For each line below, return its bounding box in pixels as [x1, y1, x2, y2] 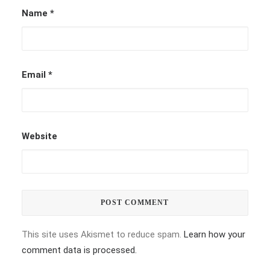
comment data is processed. [22, 245, 137, 256]
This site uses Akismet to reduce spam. [22, 229, 184, 240]
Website [22, 131, 57, 142]
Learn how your [184, 229, 245, 240]
